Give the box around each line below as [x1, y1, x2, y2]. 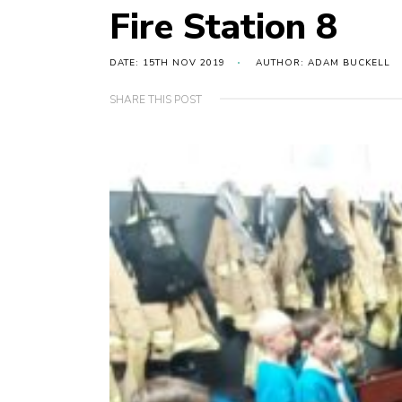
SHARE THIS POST [109, 92, 202, 108]
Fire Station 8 [109, 3, 337, 52]
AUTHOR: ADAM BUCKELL [256, 57, 390, 70]
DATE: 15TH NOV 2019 [109, 57, 225, 70]
